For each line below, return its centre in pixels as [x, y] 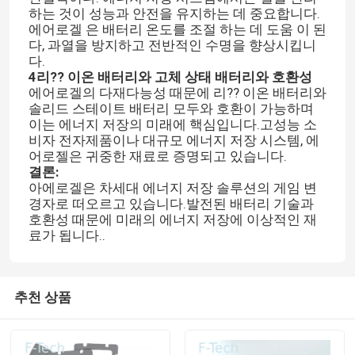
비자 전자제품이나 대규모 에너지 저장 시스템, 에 [174, 141]
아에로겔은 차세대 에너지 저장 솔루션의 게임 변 [172, 188]
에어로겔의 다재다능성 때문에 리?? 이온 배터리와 [177, 93]
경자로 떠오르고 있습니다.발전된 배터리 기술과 [171, 204]
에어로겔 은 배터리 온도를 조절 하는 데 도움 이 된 [177, 30]
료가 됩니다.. [67, 236]
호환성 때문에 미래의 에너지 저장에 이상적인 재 [172, 220]
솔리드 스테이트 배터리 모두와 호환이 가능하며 [171, 109]
